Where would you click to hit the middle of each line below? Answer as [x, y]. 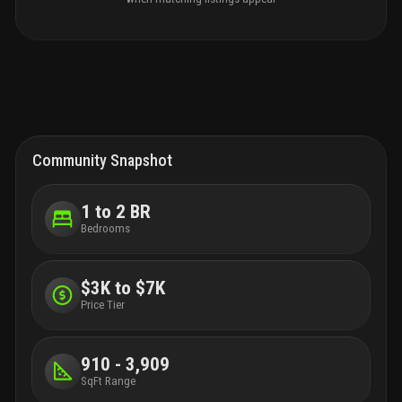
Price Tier [102, 305]
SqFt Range [108, 381]
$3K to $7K [122, 288]
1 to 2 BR [115, 212]
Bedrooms [105, 229]
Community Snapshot [102, 160]
